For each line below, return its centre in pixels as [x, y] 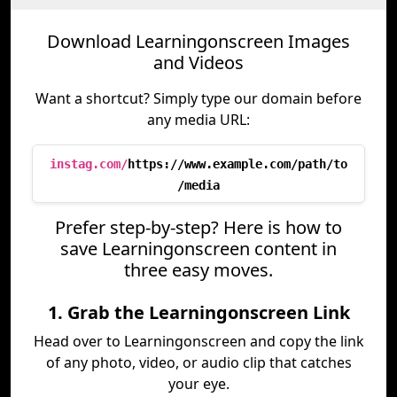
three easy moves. [198, 270]
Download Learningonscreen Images [198, 41]
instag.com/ [89, 164]
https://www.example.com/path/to [237, 164]
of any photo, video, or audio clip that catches [198, 362]
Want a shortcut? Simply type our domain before [198, 98]
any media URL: [198, 120]
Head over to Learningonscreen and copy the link [198, 341]
